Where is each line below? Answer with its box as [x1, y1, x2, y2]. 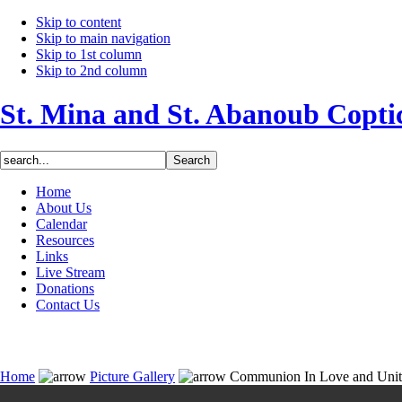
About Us [36, 199, 92, 215]
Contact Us [36, 296, 100, 312]
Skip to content [36, 14, 121, 30]
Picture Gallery [90, 368, 175, 384]
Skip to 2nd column [36, 63, 147, 78]
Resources [36, 232, 94, 248]
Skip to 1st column [36, 47, 142, 62]
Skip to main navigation [36, 31, 170, 46]
